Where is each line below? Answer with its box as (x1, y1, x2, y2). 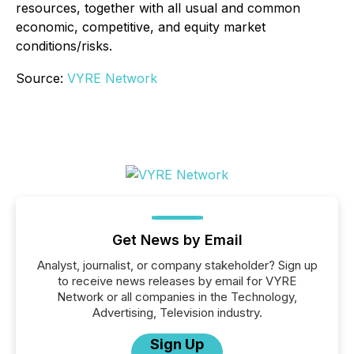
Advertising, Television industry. (92, 305, 262, 321)
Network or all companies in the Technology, (57, 289, 297, 305)
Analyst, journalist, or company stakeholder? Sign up (36, 258, 318, 273)
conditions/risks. (16, 38, 112, 55)
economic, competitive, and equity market (16, 19, 265, 36)
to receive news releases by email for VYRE (58, 273, 296, 289)
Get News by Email (111, 232, 243, 249)
